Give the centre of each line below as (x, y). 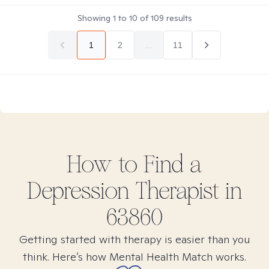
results (178, 18)
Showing (95, 18)
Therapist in (186, 191)
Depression (78, 191)
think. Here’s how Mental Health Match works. (134, 257)
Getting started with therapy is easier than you (134, 239)
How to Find (128, 165)
